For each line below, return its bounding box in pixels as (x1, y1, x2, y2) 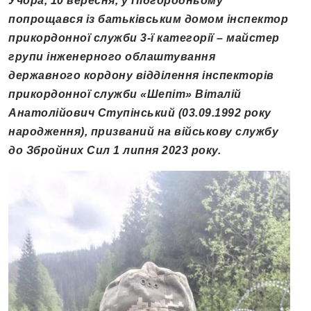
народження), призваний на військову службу (8, 126, 278, 138)
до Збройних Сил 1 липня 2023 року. (8, 144, 221, 157)
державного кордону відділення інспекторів (8, 69, 274, 82)
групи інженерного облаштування (8, 51, 215, 63)
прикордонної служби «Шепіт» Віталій (8, 88, 242, 101)
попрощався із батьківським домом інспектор (8, 13, 288, 26)
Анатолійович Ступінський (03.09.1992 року (8, 107, 271, 119)
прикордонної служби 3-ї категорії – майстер (8, 32, 280, 44)
